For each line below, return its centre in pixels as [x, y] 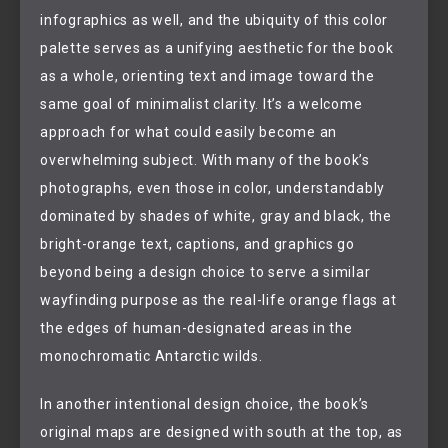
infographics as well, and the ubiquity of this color [214, 19]
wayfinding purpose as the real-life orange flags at [218, 299]
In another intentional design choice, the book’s [204, 404]
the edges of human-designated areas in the [196, 327]
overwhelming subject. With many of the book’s [205, 159]
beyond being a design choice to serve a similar [205, 271]
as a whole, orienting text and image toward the [207, 75]
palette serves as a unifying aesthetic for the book [217, 47]
